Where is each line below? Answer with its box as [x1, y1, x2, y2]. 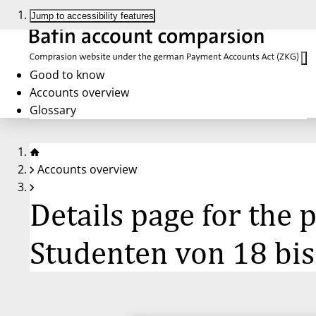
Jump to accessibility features [31, 11, 154, 21]
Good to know [30, 66, 104, 83]
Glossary [30, 102, 76, 118]
